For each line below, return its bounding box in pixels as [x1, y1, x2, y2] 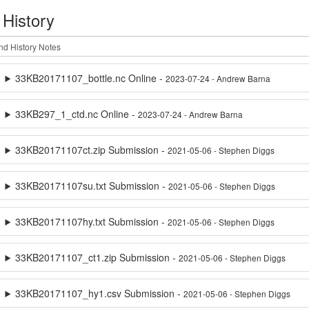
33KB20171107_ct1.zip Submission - [15, 250, 179, 264]
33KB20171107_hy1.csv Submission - [15, 286, 184, 300]
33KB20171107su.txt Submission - [15, 179, 169, 192]
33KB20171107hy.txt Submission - [15, 215, 168, 228]
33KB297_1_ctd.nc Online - [15, 107, 139, 121]
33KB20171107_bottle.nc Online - [15, 71, 166, 85]
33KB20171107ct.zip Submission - [15, 143, 168, 157]
